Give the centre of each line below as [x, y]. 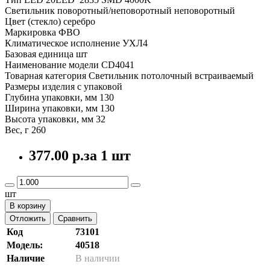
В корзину [28, 206]
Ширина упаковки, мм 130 [60, 108]
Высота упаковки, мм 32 [55, 119]
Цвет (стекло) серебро [50, 21]
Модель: [25, 245]
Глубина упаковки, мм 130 [59, 97]
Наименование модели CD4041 [70, 64]
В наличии [98, 258]
